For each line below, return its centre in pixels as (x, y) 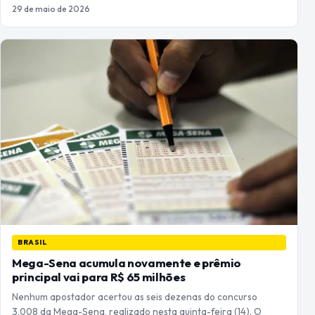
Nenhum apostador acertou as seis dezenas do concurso (135, 296)
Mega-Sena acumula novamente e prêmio (127, 262)
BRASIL (33, 242)
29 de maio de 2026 (51, 9)
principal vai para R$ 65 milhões (99, 276)
